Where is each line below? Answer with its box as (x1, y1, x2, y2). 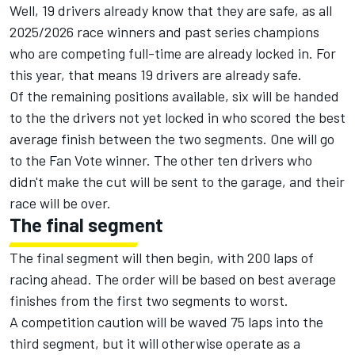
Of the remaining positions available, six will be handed (10, 87, 339, 105)
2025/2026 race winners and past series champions (10, 23, 319, 41)
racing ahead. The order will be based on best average (10, 270, 336, 288)
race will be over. (10, 194, 111, 212)
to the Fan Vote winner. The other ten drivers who (10, 151, 312, 170)
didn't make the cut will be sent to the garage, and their (10, 173, 345, 191)
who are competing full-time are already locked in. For (10, 44, 336, 63)
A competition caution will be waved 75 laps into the (10, 313, 323, 331)
